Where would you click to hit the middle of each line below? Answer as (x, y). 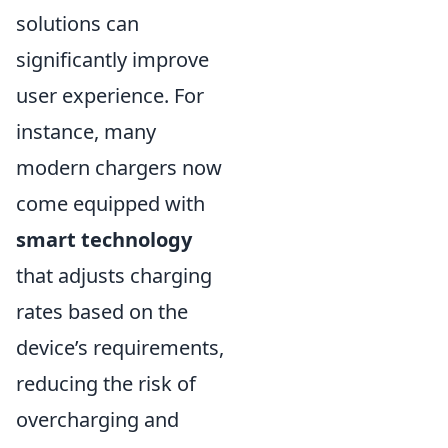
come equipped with (110, 204)
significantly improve (112, 60)
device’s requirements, (120, 348)
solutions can (77, 24)
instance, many (86, 132)
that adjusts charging (114, 276)
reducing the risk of (106, 384)
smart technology (104, 240)
